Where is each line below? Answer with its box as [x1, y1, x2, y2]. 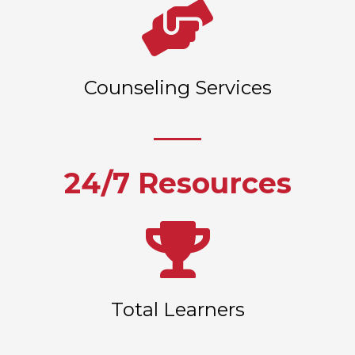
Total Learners [110, 297, 245, 321]
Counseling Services [83, 75, 272, 99]
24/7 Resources [63, 165, 292, 200]
